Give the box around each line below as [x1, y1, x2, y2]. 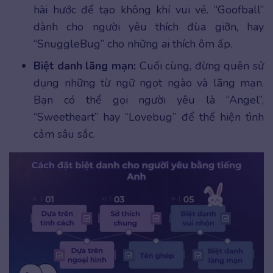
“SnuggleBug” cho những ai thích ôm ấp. [34, 37, 232, 52]
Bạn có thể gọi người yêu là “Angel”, [34, 93, 264, 108]
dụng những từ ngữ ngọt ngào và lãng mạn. [34, 76, 264, 91]
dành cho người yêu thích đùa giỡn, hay [34, 19, 264, 35]
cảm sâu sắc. [34, 127, 101, 142]
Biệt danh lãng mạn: [34, 58, 136, 74]
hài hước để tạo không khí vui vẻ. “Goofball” [34, 2, 264, 18]
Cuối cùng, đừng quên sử [135, 58, 264, 74]
